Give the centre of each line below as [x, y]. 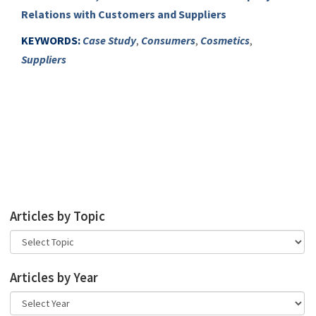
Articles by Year [54, 278]
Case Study [109, 40]
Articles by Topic [57, 216]
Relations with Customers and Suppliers [124, 14]
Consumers [168, 40]
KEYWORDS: [51, 40]
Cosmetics [225, 40]
